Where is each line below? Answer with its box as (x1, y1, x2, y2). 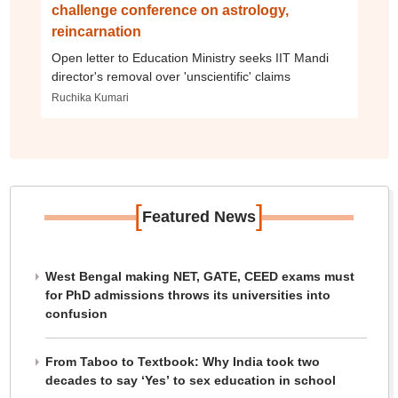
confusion (44, 306, 107, 322)
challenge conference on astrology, (51, 3, 289, 19)
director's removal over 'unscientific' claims (51, 69, 291, 84)
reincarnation (51, 24, 141, 40)
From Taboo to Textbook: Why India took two (44, 354, 320, 370)
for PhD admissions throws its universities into (44, 288, 330, 303)
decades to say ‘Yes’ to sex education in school (44, 373, 336, 388)
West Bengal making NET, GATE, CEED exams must (44, 269, 354, 284)
